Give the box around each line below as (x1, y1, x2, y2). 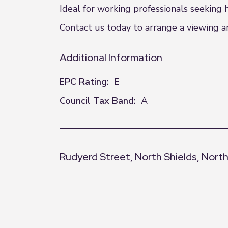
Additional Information (60, 51, 162, 64)
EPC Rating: (60, 76, 109, 88)
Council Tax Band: (60, 95, 136, 107)
